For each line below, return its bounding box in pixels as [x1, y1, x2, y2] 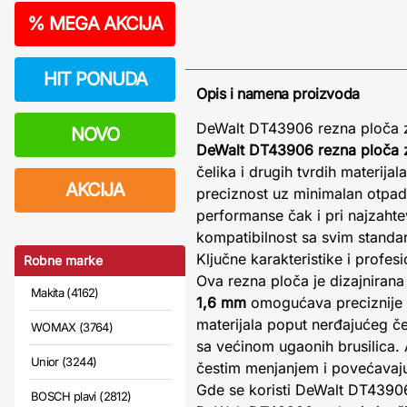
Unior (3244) [31, 354, 97, 369]
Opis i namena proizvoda [196, 84, 360, 103]
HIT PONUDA [43, 68, 147, 90]
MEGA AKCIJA [45, 13, 163, 35]
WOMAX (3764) [31, 320, 114, 334]
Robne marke [24, 253, 103, 268]
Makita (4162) [31, 285, 99, 300]
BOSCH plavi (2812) [31, 389, 132, 403]
